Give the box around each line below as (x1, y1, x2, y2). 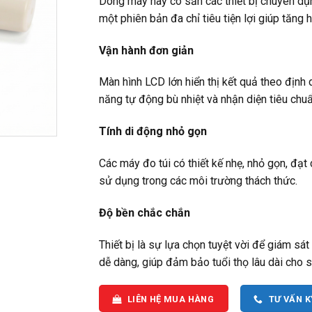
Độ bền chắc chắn (99, 205, 190, 219)
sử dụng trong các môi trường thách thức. (99, 173, 297, 187)
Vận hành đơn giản (99, 43, 194, 57)
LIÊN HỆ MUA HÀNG (127, 294, 214, 305)
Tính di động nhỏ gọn (99, 125, 207, 139)
